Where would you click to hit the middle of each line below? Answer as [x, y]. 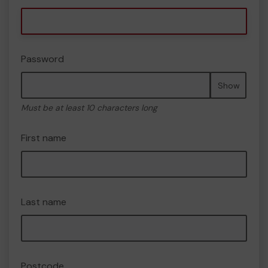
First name [44, 138]
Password [42, 59]
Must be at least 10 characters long [89, 108]
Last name [44, 202]
